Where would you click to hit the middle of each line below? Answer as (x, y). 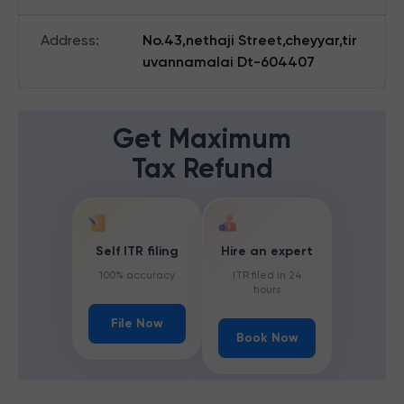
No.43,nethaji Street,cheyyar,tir (250, 40)
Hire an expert (267, 252)
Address (68, 40)
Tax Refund (202, 169)
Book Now (267, 338)
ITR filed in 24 (267, 275)
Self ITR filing (137, 252)
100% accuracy (137, 275)
